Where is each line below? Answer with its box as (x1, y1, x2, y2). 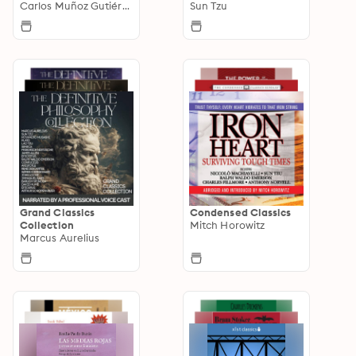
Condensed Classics (190, 205, 292, 219)
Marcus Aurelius (20, 230, 100, 244)
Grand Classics (20, 205, 95, 219)
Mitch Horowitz (190, 218, 265, 231)
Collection (20, 218, 74, 231)
